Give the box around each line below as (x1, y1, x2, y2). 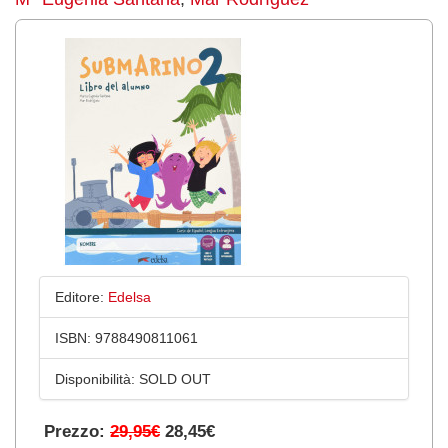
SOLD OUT (135, 370, 211, 387)
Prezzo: (44, 421, 110, 441)
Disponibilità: (55, 370, 135, 387)
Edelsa (108, 288, 151, 305)
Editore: (55, 288, 104, 305)
